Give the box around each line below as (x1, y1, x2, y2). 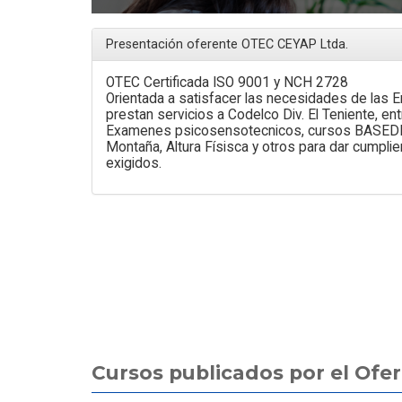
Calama (289, 35, 343, 55)
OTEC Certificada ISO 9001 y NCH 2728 (106, 74, 348, 91)
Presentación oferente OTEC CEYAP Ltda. (106, 36, 348, 52)
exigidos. (106, 154, 162, 171)
